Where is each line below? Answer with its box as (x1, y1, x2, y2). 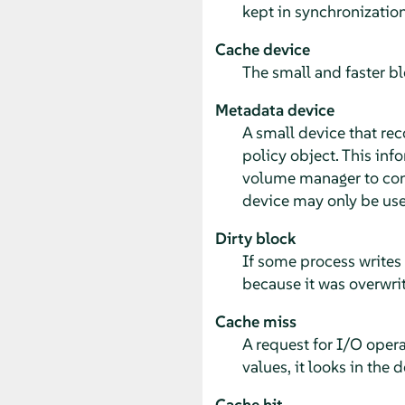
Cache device (214, 38, 310, 60)
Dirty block (214, 227, 296, 249)
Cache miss (214, 310, 297, 332)
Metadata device (214, 99, 334, 120)
